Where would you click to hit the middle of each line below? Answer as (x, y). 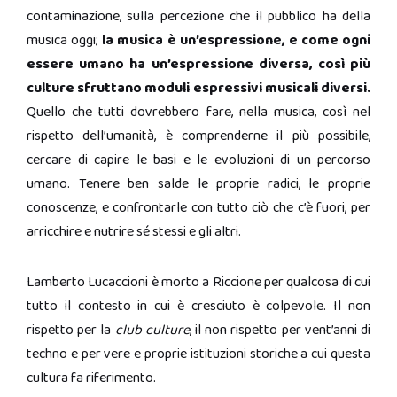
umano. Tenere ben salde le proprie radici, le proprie (198, 183)
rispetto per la (71, 330)
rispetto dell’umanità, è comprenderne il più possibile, (198, 136)
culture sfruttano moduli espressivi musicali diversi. (198, 88)
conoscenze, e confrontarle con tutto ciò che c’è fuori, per (198, 207)
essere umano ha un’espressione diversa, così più (198, 64)
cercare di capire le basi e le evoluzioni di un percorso (198, 160)
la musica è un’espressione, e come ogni (236, 40)
